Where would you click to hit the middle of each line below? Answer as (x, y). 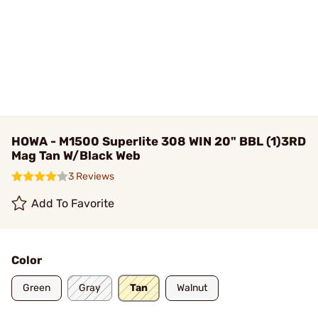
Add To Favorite (73, 203)
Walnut (192, 288)
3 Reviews (91, 176)
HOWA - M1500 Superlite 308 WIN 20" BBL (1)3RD (159, 141)
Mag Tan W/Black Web (76, 155)
